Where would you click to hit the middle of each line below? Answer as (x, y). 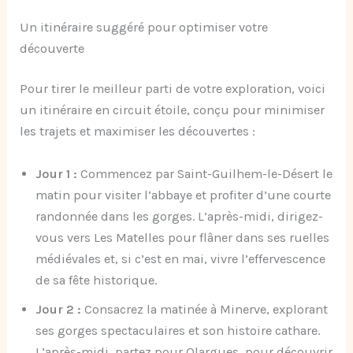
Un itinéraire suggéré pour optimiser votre (144, 27)
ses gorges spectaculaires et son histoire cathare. (178, 330)
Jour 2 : (59, 309)
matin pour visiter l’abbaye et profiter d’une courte (184, 195)
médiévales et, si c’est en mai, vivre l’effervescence (181, 258)
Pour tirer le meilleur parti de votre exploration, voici (173, 89)
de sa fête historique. (97, 280)
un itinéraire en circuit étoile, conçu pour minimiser (173, 110)
